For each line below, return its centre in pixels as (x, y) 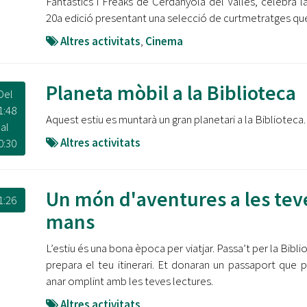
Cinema (164, 41)
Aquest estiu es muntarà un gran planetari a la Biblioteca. (175, 119)
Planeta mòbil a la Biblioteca (171, 93)
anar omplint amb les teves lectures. (129, 281)
